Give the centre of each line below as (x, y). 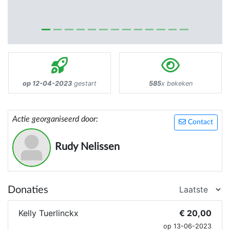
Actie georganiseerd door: (55, 119)
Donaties (28, 190)
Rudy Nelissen (87, 147)
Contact (199, 122)
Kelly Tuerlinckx (49, 213)
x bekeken (177, 83)
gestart (84, 83)
